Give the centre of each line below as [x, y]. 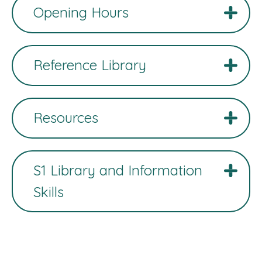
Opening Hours [81, 12]
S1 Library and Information [118, 170]
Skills [49, 192]
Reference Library [90, 65]
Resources [66, 117]
